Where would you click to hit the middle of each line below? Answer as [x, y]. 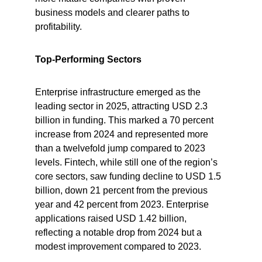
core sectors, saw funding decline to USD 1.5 [129, 176]
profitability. [58, 27]
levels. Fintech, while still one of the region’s [127, 162]
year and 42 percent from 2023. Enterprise [123, 204]
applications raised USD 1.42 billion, [112, 218]
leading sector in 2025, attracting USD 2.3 [123, 106]
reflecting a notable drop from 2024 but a [120, 232]
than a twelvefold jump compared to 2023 [121, 148]
